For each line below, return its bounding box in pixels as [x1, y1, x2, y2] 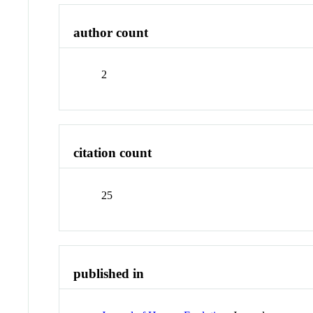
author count [73, 24, 149, 40]
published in [73, 265, 145, 281]
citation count [73, 145, 152, 161]
